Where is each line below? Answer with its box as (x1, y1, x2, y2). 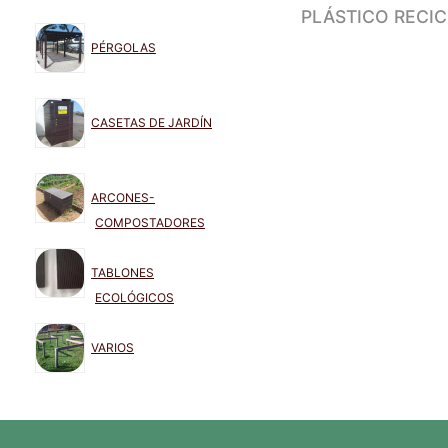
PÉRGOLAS (91, 39, 156, 55)
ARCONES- (91, 189, 155, 205)
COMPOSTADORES (95, 215, 205, 231)
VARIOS (91, 339, 134, 355)
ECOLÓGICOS (95, 290, 174, 306)
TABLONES (91, 264, 154, 280)
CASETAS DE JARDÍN (91, 114, 212, 130)
